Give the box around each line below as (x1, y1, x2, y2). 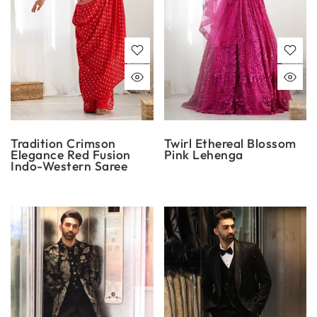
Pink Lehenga (163, 146, 243, 163)
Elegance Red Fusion (11, 146, 131, 163)
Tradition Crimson (11, 135, 116, 152)
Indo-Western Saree (11, 158, 127, 175)
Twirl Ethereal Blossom (163, 135, 296, 152)
